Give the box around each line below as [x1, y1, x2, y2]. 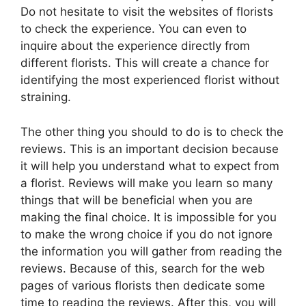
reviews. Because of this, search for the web [20, 261, 265, 275]
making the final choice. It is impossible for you [20, 210, 277, 224]
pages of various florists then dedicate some [20, 278, 265, 292]
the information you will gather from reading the [20, 244, 282, 258]
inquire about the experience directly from [20, 39, 250, 53]
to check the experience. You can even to [20, 22, 247, 36]
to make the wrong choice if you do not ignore [20, 227, 273, 241]
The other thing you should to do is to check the [20, 124, 283, 139]
